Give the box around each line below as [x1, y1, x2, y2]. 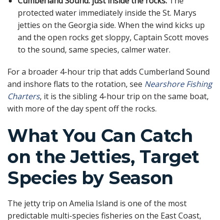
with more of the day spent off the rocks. [7, 103, 157, 114]
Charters [7, 91, 40, 102]
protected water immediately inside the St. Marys [17, 7, 196, 18]
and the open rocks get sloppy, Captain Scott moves [17, 31, 209, 43]
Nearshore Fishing [144, 79, 212, 90]
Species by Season [7, 167, 173, 189]
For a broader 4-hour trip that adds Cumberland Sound [7, 66, 210, 78]
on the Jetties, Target [7, 146, 200, 168]
